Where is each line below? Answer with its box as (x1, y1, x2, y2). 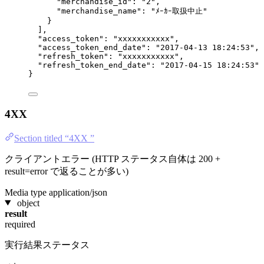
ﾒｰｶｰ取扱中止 (156, 6, 203, 16)
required (5, 219, 35, 229)
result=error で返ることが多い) (5, 166, 128, 176)
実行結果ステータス (5, 239, 90, 250)
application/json (49, 187, 107, 197)
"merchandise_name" (57, 6, 141, 16)
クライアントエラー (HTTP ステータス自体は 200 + (5, 153, 220, 164)
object (16, 197, 39, 208)
